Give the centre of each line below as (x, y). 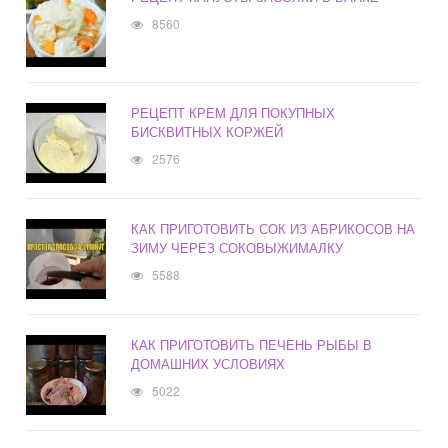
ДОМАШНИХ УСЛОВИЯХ (208, 364)
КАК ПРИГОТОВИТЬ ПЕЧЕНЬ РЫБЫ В (252, 345)
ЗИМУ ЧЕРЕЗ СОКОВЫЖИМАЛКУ (237, 248)
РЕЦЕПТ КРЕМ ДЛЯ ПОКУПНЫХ (233, 113)
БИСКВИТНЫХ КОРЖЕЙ (207, 132)
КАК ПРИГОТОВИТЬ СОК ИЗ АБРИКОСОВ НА (273, 229)
